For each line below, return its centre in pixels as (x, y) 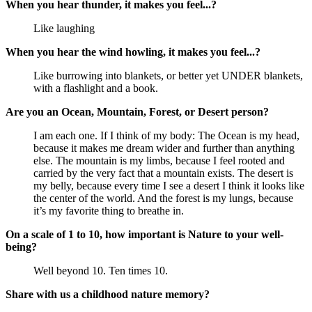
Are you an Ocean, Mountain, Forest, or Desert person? (137, 112)
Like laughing (64, 29)
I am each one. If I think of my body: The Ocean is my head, (166, 136)
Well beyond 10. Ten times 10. (101, 271)
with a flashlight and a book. (96, 88)
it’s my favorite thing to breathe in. (109, 211)
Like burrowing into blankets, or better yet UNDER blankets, (168, 76)
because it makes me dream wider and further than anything (164, 148)
